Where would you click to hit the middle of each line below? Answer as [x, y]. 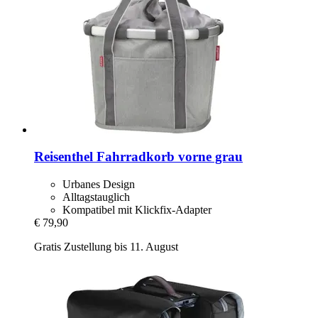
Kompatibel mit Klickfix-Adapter [137, 210]
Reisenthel [64, 157]
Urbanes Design [99, 185]
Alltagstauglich [96, 197]
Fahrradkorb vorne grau [168, 157]
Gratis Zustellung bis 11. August [106, 247]
